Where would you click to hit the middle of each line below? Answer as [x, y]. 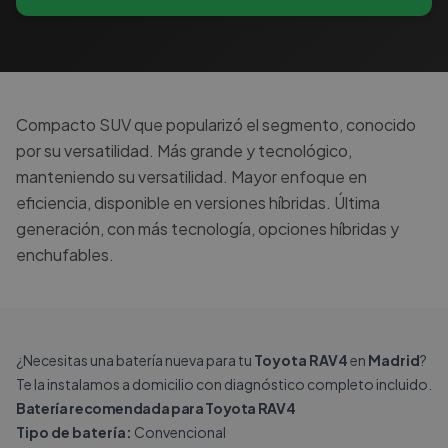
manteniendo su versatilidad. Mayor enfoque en [191, 176]
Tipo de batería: [74, 432]
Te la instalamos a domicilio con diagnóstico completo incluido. [224, 384]
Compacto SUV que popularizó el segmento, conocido [216, 124]
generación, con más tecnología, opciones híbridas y [207, 228]
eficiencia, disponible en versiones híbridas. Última [198, 202]
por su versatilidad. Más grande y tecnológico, [184, 150]
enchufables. [65, 254]
